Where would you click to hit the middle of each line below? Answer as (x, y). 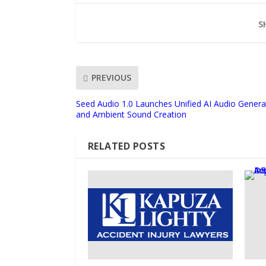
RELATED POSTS (126, 146)
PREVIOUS (111, 78)
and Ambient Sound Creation (131, 114)
